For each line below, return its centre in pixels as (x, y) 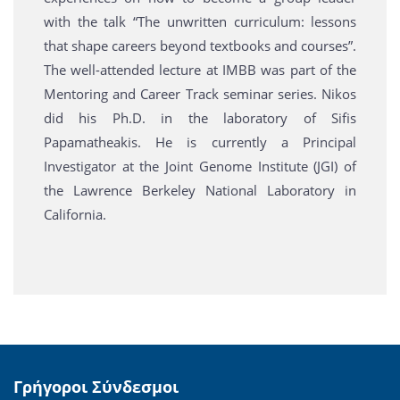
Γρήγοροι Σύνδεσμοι (96, 387)
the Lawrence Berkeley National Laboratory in (200, 190)
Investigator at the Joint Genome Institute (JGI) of (200, 166)
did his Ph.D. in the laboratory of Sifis (200, 117)
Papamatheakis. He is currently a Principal (200, 142)
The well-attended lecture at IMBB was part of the (200, 69)
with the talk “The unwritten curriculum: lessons (200, 21)
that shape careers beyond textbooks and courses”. (200, 45)
